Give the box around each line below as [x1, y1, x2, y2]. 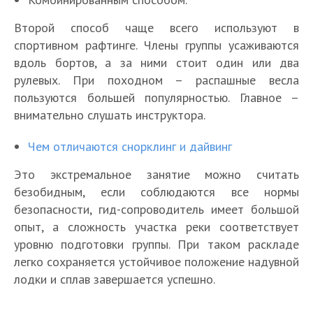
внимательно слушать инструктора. [14, 107, 205, 124]
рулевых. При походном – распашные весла [14, 72, 299, 89]
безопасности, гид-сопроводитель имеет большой [14, 201, 299, 218]
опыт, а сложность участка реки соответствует [14, 219, 299, 235]
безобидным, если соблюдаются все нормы [14, 184, 299, 201]
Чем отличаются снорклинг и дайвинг [28, 138, 232, 155]
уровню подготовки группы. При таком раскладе [14, 236, 299, 253]
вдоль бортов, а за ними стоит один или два [14, 54, 299, 71]
